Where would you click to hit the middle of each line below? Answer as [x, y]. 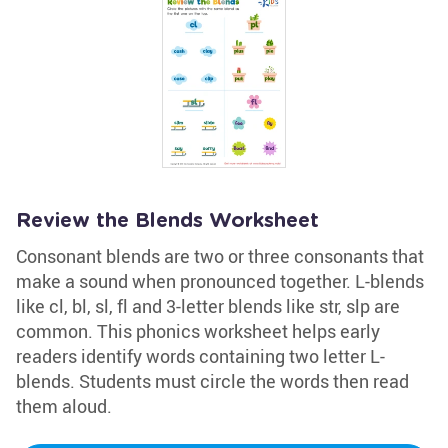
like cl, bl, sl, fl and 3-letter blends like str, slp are [208, 306]
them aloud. [64, 406]
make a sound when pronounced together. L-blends [220, 281]
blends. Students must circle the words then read [212, 381]
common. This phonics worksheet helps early [198, 331]
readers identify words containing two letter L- [200, 356]
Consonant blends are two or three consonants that [220, 256]
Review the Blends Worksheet [167, 221]
